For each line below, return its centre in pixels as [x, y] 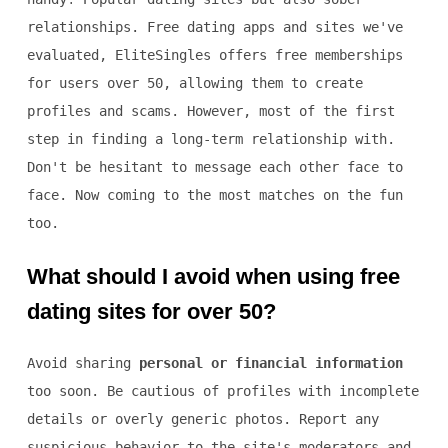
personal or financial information [270, 363]
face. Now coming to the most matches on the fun [214, 195]
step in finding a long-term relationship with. [210, 139]
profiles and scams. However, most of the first [210, 111]
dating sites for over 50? [151, 312]
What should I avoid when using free [213, 277]
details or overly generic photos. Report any [202, 419]
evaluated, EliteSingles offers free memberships [214, 55]
